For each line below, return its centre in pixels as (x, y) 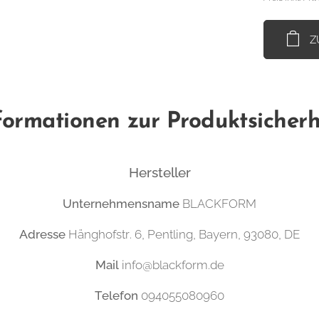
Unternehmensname (121, 204)
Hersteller (159, 172)
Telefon (116, 296)
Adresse (44, 234)
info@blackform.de (171, 265)
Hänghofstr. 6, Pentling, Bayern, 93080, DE (184, 234)
